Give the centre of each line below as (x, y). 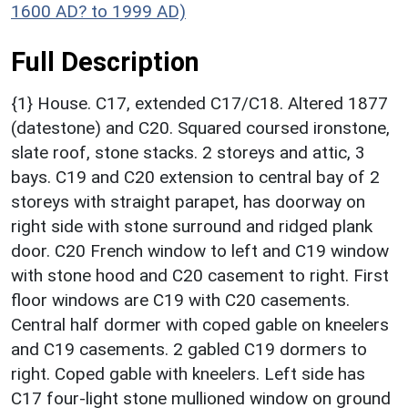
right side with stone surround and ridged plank (192, 227)
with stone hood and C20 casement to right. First (200, 276)
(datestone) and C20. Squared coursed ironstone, (200, 128)
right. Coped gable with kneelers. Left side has (188, 374)
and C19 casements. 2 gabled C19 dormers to (189, 350)
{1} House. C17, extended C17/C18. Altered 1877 (199, 104)
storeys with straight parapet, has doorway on (188, 202)
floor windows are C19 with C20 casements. (180, 301)
